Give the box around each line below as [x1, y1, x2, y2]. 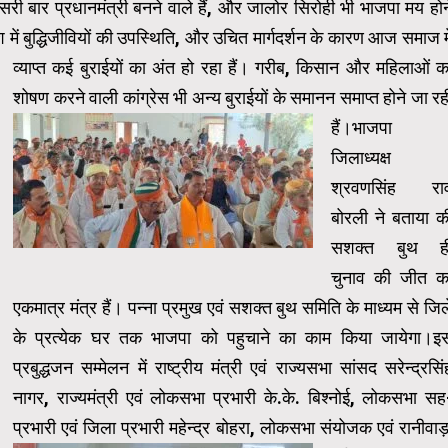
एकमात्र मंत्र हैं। [13, 296, 123, 318]
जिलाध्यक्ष [331, 146, 391, 168]
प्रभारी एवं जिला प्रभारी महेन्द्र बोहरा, [13, 416, 260, 438]
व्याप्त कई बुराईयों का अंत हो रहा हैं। [13, 56, 249, 78]
